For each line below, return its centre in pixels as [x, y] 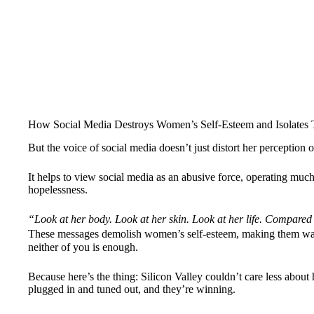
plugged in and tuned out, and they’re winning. [132, 289]
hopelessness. [58, 189]
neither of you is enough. [83, 247]
